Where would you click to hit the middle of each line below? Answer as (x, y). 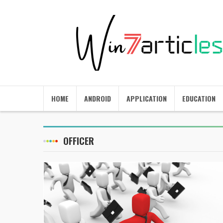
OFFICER (79, 141)
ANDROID (98, 98)
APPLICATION (147, 98)
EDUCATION (199, 98)
